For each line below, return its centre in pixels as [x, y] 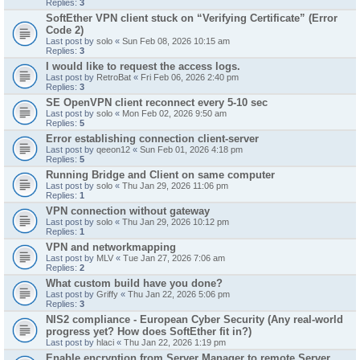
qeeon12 [113, 149]
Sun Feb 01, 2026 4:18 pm [191, 149]
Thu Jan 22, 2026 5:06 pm [179, 294]
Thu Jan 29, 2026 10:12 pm [176, 222]
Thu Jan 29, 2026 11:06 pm [175, 186]
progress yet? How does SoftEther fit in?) [149, 331]
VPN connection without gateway [128, 211]
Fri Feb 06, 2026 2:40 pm [190, 77]
